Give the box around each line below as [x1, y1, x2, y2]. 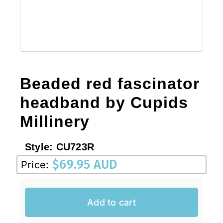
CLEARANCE [89, 33, 137, 45]
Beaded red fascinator [19, 75, 200, 93]
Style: [24, 141, 56, 153]
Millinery [19, 112, 90, 131]
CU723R [56, 141, 95, 153]
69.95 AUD [59, 157, 117, 173]
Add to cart [87, 197, 136, 208]
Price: [20, 159, 49, 171]
